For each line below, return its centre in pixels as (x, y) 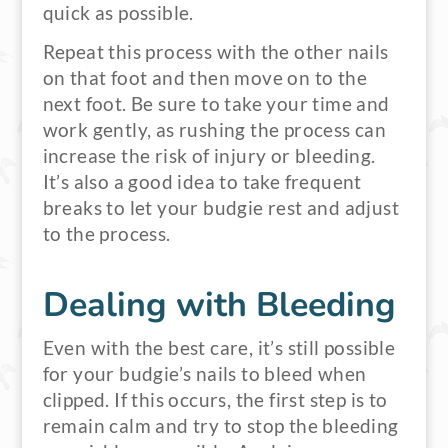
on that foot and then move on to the (204, 78)
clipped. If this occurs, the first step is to (215, 400)
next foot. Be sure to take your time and (216, 104)
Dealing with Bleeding (219, 305)
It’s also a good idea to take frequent (202, 182)
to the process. (106, 234)
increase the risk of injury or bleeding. (209, 156)
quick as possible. (118, 13)
